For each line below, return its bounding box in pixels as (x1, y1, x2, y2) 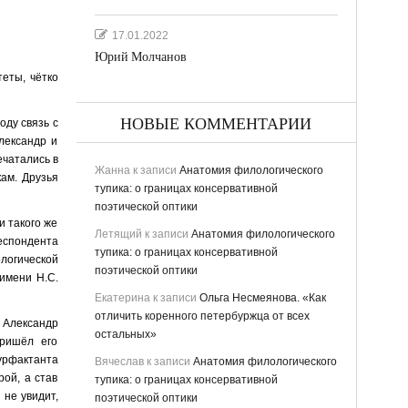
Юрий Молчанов (94, 48, 187, 65)
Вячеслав (94, 354, 144, 368)
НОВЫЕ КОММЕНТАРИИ (120, 114, 311, 134)
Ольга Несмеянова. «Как (199, 291, 326, 304)
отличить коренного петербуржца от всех (94, 309, 310, 322)
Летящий (94, 227, 142, 240)
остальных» (94, 327, 157, 341)
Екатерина (94, 291, 150, 304)
